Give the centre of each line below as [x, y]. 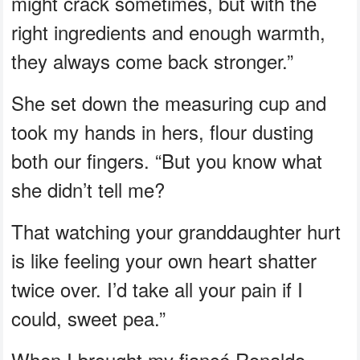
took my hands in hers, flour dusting [163, 131]
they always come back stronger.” [153, 60]
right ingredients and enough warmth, [169, 31]
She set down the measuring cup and [169, 102]
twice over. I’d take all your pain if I [157, 288]
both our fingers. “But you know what [167, 160]
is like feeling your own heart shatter [164, 260]
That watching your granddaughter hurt [176, 231]
